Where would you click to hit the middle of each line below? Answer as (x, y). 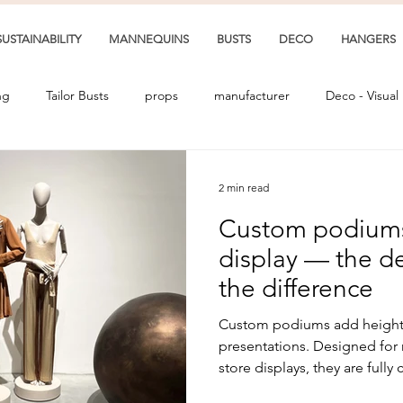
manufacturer (252, 95)
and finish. (251, 389)
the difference (296, 288)
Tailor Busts (77, 95)
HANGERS (368, 39)
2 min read (244, 187)
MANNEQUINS (149, 39)
